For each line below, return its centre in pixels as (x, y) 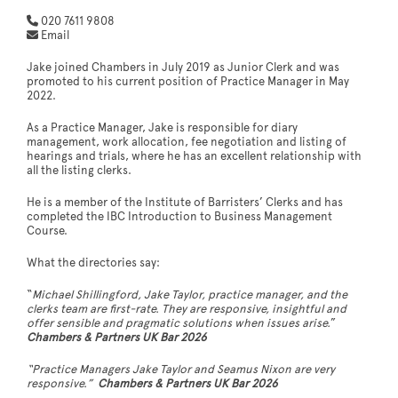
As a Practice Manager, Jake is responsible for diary (162, 128)
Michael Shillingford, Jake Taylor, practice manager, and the (190, 295)
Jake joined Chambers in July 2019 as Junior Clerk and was (183, 68)
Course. (47, 231)
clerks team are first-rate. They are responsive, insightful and (187, 310)
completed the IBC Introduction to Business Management (179, 217)
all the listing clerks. (79, 171)
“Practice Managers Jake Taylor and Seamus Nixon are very (181, 370)
